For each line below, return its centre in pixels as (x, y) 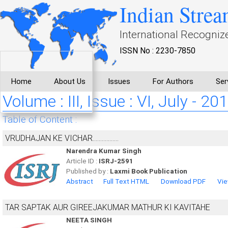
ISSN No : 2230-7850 (158, 51)
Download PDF (183, 181)
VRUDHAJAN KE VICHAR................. (62, 138)
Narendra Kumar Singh (104, 151)
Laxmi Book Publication (149, 171)
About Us (70, 81)
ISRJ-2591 (116, 161)
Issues (119, 81)
